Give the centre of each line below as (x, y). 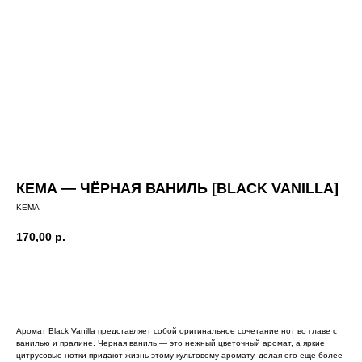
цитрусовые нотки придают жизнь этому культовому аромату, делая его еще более (179, 355)
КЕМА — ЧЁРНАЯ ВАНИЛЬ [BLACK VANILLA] (177, 188)
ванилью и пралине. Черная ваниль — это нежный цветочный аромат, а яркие (170, 343)
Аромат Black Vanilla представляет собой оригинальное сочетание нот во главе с (177, 330)
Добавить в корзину (159, 280)
